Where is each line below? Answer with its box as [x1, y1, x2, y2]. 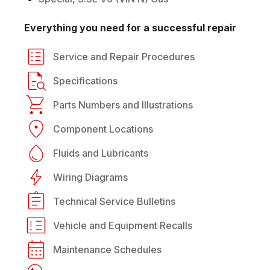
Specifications [53, 74, 118, 87]
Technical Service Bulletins [53, 195, 175, 207]
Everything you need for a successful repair [24, 21, 236, 34]
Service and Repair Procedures [53, 50, 195, 63]
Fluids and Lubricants [53, 146, 148, 159]
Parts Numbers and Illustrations [53, 98, 193, 111]
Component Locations [53, 122, 153, 135]
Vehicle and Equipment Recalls [53, 219, 192, 231]
